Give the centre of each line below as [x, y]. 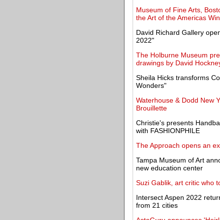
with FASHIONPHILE [168, 131]
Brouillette [151, 108]
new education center [169, 168]
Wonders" [151, 85]
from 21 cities [157, 205]
